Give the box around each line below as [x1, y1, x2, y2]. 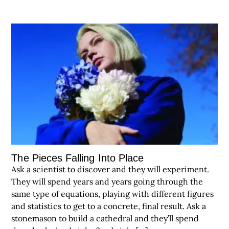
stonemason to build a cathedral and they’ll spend [11, 213, 199, 224]
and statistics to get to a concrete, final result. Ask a [11, 201, 207, 212]
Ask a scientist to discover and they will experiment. [11, 164, 210, 175]
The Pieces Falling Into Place [11, 152, 144, 164]
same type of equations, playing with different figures [11, 189, 214, 199]
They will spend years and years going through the [11, 176, 203, 187]
